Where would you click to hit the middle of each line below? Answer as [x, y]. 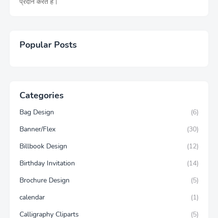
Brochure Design [45, 180]
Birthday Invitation [47, 163]
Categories [42, 95]
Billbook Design [43, 146]
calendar [32, 197]
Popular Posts [48, 45]
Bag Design [37, 112]
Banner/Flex [37, 129]
